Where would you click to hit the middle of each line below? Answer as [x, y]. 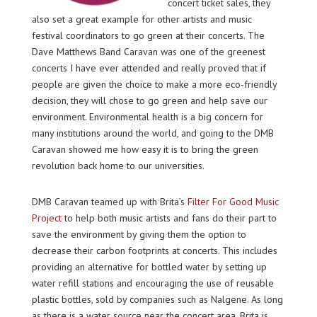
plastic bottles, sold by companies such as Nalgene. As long [157, 299]
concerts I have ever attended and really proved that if [149, 68]
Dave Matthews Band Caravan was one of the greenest [148, 52]
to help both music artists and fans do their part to [169, 218]
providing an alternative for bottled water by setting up [149, 267]
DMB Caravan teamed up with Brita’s [109, 202]
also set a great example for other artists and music [142, 19]
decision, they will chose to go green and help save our [149, 100]
